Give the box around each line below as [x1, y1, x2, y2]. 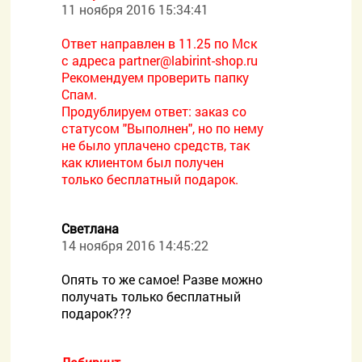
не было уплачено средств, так [61, 137, 250, 154]
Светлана [61, 220, 120, 237]
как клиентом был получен [61, 154, 225, 170]
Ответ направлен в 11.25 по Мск [61, 35, 258, 52]
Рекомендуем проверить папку [61, 69, 250, 86]
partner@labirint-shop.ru [119, 52, 259, 69]
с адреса [61, 52, 120, 69]
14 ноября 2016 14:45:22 [61, 237, 209, 254]
